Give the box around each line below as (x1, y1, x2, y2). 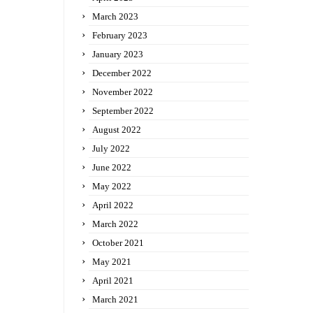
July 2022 (92, 143, 130, 154)
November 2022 (92, 87, 153, 97)
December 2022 (92, 68, 152, 78)
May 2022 (92, 181, 131, 191)
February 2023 (92, 30, 147, 41)
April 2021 (92, 275, 133, 286)
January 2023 (92, 49, 143, 59)
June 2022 (92, 162, 131, 173)
